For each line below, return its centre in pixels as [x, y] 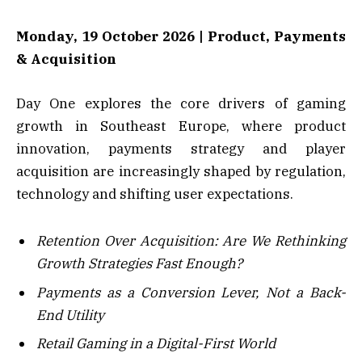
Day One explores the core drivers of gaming [181, 103]
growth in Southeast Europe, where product [181, 126]
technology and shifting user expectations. [155, 194]
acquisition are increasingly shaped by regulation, [181, 171]
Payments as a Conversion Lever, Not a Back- [191, 292]
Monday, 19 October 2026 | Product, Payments [181, 37]
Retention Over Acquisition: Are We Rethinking [191, 241]
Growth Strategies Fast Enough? [139, 264]
